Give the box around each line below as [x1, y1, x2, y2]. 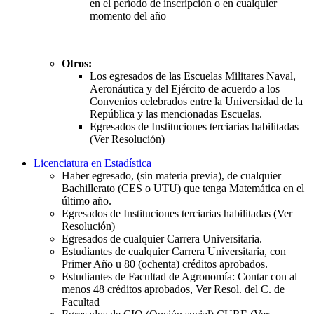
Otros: [62, 57, 92, 69]
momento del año [90, 9, 166, 22]
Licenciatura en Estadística [34, 156, 151, 169]
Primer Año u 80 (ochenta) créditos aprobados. [62, 257, 268, 270]
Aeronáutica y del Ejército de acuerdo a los [90, 82, 280, 95]
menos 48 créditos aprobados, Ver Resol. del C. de [62, 282, 285, 295]
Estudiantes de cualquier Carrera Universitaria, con [62, 245, 286, 257]
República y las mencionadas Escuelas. [90, 107, 262, 120]
